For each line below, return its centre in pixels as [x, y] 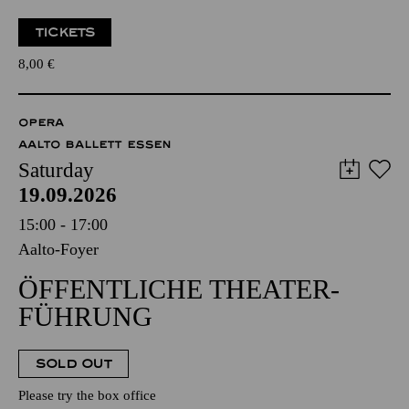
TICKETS [65, 32]
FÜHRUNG [85, 316]
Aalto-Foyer [58, 249]
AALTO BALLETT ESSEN [94, 144]
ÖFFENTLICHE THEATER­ [179, 289]
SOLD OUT [73, 364]
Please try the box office [87, 395]
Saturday [56, 170]
